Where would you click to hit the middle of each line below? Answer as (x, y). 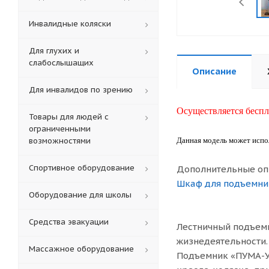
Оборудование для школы (80, 195)
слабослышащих (61, 63)
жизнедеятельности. (222, 241)
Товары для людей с (69, 117)
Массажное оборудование (81, 249)
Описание (214, 71)
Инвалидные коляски (70, 24)
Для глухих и (54, 51)
